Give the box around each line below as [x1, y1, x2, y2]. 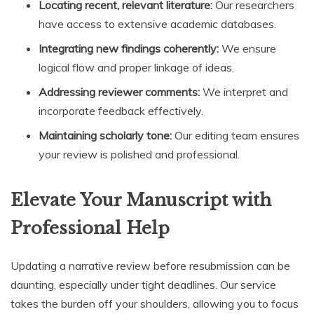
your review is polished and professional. [39, 147, 240, 162]
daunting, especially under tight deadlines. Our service [11, 278, 276, 292]
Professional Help [11, 218, 170, 239]
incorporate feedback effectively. [39, 104, 203, 118]
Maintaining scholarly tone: [39, 128, 172, 143]
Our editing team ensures [172, 128, 299, 143]
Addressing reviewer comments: [39, 85, 200, 100]
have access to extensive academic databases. [39, 17, 276, 32]
